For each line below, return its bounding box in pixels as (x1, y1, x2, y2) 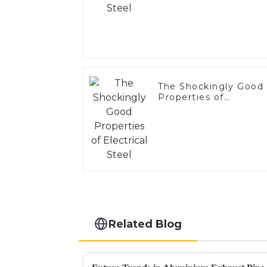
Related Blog (108, 217, 182, 230)
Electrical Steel (158, 103, 234, 114)
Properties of (158, 92, 225, 103)
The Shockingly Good (158, 81, 264, 92)
